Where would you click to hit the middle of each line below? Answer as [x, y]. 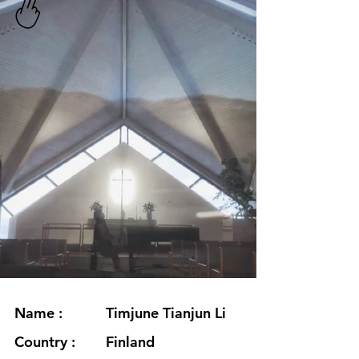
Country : [45, 342]
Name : [38, 313]
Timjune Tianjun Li [166, 313]
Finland [130, 342]
